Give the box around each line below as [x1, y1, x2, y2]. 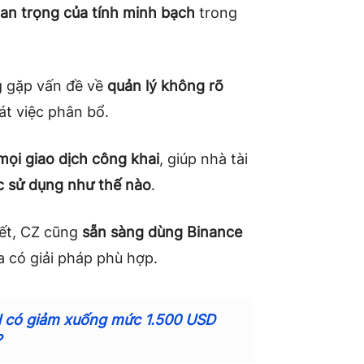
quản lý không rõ [107, 77, 223, 95]
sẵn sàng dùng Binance [82, 223, 242, 241]
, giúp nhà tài [159, 150, 248, 168]
